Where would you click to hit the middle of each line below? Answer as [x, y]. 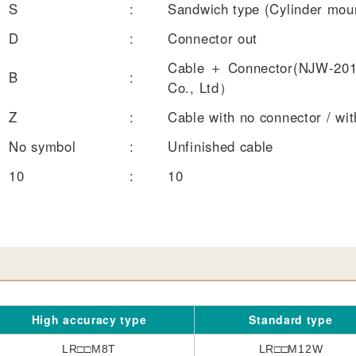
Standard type [291, 319]
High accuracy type [89, 319]
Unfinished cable [221, 146]
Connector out [213, 38]
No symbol [43, 146]
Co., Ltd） [201, 87]
